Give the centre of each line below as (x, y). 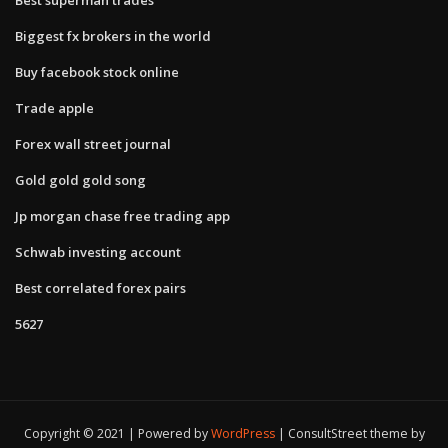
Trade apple (54, 107)
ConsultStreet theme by (356, 434)
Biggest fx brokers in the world (113, 35)
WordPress (242, 434)
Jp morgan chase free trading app (122, 215)
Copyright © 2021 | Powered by (117, 434)
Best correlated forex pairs (100, 287)
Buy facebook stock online (97, 71)
